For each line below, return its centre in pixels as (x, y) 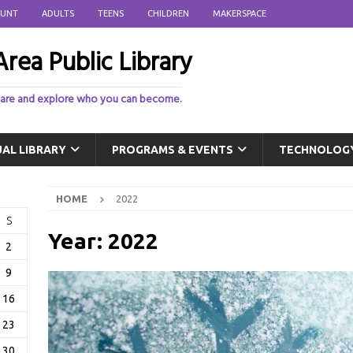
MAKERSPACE (240, 13)
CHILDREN (168, 13)
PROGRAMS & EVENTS (173, 150)
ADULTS (58, 13)
